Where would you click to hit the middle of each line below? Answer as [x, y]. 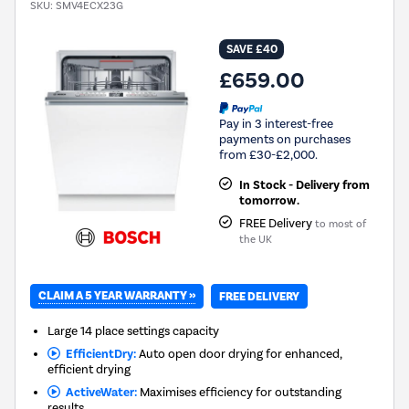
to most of [340, 224]
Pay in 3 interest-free [276, 123]
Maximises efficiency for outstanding [239, 392]
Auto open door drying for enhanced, [238, 354]
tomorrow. [269, 200]
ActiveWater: [98, 393]
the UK [255, 239]
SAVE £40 [252, 50]
